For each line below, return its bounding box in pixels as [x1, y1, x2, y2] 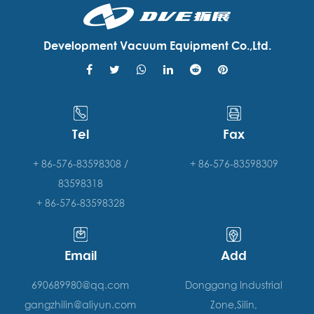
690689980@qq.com [32, 279, 129, 291]
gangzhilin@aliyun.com [25, 299, 136, 310]
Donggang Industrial [185, 279, 282, 291]
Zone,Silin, [210, 299, 257, 310]
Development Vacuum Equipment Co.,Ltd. [43, 39, 271, 53]
